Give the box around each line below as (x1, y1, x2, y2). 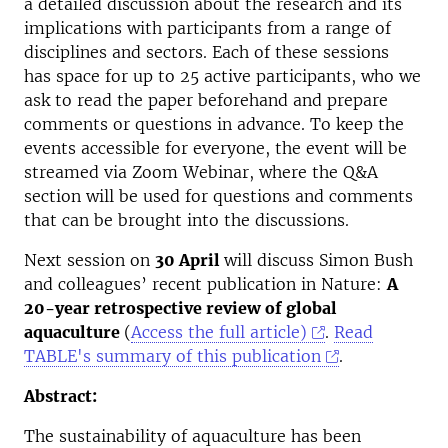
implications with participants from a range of (24, 18, 391, 38)
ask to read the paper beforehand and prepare (24, 90, 388, 110)
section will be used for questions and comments (24, 186, 413, 206)
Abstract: (24, 386, 97, 406)
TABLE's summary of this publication (24, 346, 321, 366)
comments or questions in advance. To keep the (24, 114, 404, 134)
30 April (155, 250, 224, 270)
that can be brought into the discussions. (24, 210, 354, 230)
